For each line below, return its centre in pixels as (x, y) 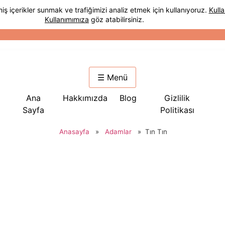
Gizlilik (177, 98)
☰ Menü (112, 77)
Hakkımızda (85, 98)
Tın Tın (156, 132)
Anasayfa (75, 132)
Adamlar (119, 132)
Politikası (177, 110)
